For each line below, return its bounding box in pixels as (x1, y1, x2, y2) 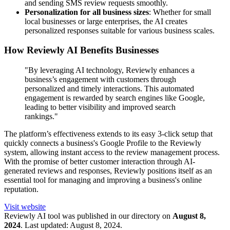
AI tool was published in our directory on (35, 212, 170, 220)
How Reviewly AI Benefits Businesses (4, 45, 159, 56)
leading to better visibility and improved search (25, 103, 176, 111)
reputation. (4, 185, 39, 194)
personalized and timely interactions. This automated (25, 84, 194, 93)
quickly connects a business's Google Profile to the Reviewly (4, 139, 201, 147)
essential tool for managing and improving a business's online (4, 176, 202, 184)
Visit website (4, 202, 46, 211)
